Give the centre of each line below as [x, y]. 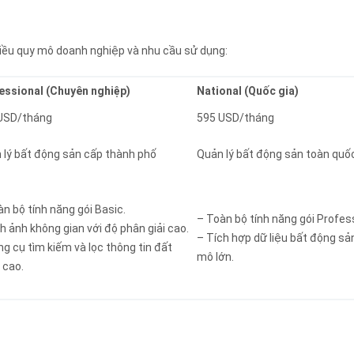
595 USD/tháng [235, 118]
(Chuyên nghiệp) [87, 91]
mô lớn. [215, 257]
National [219, 91]
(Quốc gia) [270, 91]
